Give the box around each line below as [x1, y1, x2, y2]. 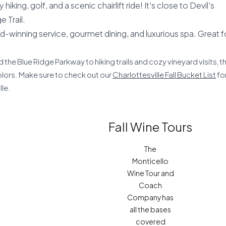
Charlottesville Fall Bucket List [112, 70, 216, 79]
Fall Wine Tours [108, 119, 192, 134]
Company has [127, 193, 174, 202]
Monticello [132, 156, 168, 165]
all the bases [130, 205, 171, 214]
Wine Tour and [127, 168, 174, 178]
